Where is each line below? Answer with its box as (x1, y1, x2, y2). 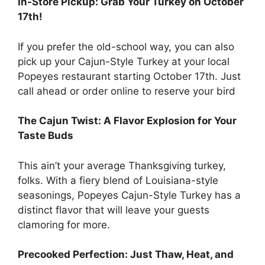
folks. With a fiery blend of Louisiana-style (18, 174, 218, 186)
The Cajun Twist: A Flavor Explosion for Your (18, 115, 237, 127)
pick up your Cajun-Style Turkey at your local (18, 55, 230, 67)
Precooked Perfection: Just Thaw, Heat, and (18, 248, 234, 261)
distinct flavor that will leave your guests (18, 203, 209, 216)
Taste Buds (18, 130, 73, 142)
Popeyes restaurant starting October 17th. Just (18, 70, 241, 82)
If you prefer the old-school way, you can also (18, 40, 234, 53)
